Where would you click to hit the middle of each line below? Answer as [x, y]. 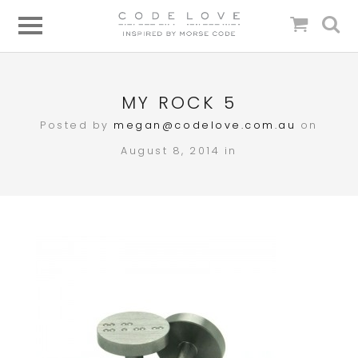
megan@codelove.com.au [205, 125]
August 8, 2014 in [179, 150]
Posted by [77, 125]
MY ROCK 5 [179, 102]
